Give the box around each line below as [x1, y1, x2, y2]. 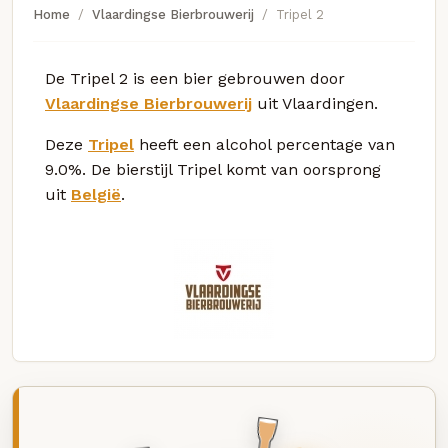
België [71, 184, 121, 204]
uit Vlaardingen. [252, 93, 378, 113]
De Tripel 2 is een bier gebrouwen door [45, 68, 345, 88]
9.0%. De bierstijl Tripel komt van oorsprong [45, 159, 381, 179]
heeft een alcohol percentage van [134, 134, 395, 154]
